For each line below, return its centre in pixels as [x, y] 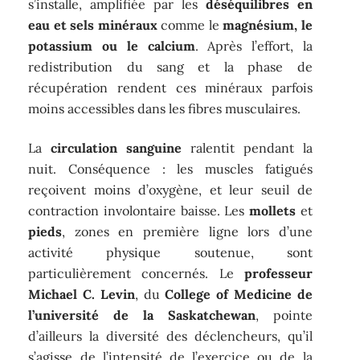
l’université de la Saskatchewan [142, 315]
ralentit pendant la [247, 147]
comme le [190, 25]
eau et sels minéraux [93, 25]
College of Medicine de [239, 294]
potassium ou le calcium [112, 46]
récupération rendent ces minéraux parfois [170, 88]
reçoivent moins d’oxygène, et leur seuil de [170, 189]
